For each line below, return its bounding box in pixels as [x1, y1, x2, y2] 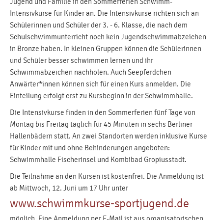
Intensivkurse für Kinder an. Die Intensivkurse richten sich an [10, 9, 199, 18]
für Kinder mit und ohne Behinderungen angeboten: [10, 143, 170, 152]
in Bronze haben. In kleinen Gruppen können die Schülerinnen [10, 44, 201, 53]
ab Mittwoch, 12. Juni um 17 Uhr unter [10, 184, 128, 192]
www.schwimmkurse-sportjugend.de [10, 196, 189, 211]
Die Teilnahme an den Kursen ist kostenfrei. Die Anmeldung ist [10, 172, 204, 181]
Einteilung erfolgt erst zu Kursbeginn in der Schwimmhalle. [10, 91, 193, 100]
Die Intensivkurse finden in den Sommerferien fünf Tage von [10, 108, 195, 117]
